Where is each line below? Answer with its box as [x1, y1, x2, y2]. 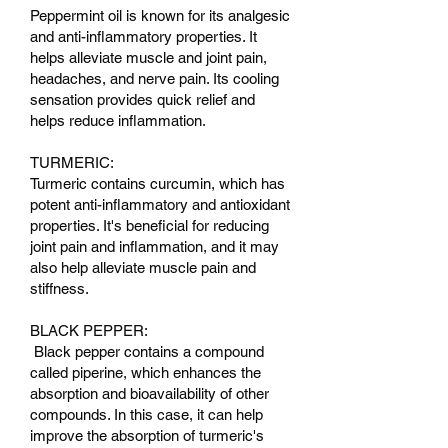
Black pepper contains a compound [30, 342, 264, 360]
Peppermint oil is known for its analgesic [30, 6, 290, 24]
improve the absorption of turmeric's [30, 426, 264, 444]
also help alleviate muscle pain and [30, 258, 256, 276]
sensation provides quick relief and [30, 90, 255, 108]
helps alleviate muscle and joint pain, [30, 48, 267, 66]
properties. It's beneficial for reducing [30, 216, 269, 234]
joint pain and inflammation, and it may [30, 237, 279, 255]
